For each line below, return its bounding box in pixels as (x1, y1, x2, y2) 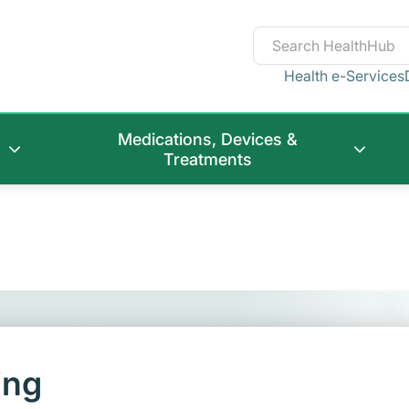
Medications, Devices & (117, 130, 298, 150)
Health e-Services (284, 66, 404, 85)
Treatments (163, 150, 252, 170)
